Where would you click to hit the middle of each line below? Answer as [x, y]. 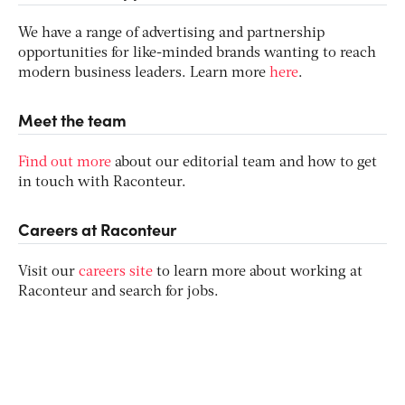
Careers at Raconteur [97, 229]
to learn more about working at [258, 272]
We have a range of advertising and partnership [171, 33]
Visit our [48, 272]
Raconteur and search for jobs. [118, 292]
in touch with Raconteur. [102, 182]
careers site [116, 272]
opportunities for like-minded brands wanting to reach [197, 53]
